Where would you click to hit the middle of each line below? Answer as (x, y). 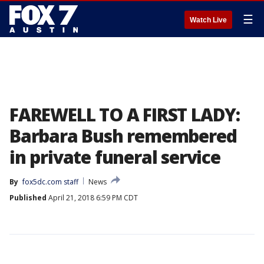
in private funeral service (115, 157)
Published (28, 198)
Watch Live (208, 20)
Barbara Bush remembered (123, 136)
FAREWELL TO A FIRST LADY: (125, 115)
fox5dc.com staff (50, 182)
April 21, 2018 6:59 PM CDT (92, 198)
